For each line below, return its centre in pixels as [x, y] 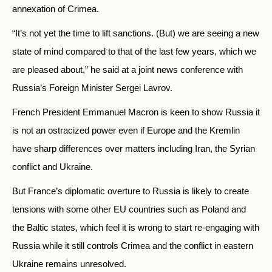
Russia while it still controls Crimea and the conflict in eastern [133, 245]
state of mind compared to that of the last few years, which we [134, 51]
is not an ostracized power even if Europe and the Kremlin [126, 130]
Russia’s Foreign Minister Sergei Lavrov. [92, 87]
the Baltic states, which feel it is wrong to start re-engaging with [136, 227]
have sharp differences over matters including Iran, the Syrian [134, 148]
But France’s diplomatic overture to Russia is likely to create [131, 191]
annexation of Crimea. [56, 8]
